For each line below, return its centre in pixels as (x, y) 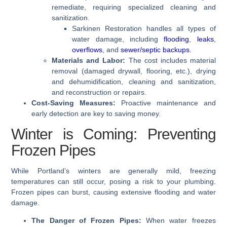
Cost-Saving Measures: (74, 103)
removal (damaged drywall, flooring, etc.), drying (134, 71)
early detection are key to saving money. (96, 114)
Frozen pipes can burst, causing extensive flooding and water (113, 192)
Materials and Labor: (89, 61)
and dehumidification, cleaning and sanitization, (134, 82)
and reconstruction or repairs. (99, 92)
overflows (87, 50)
